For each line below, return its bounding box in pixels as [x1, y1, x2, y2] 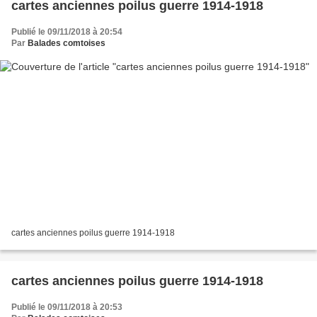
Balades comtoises [28, 38, 105, 49]
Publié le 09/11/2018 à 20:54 [11, 27, 122, 38]
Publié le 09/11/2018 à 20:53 [11, 301, 122, 312]
